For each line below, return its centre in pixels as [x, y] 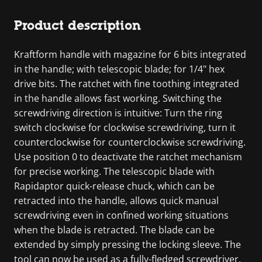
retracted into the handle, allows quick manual [116, 200]
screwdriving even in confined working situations [121, 215]
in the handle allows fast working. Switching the [118, 98]
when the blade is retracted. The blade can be [114, 230]
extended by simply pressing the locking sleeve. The [127, 244]
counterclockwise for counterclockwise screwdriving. [130, 142]
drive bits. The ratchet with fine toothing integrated [127, 83]
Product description [77, 25]
